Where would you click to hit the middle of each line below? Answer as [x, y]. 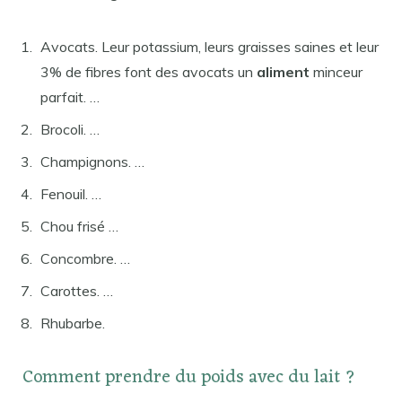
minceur [338, 72]
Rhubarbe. [73, 323]
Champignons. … [92, 162]
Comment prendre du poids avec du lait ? [189, 378]
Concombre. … [85, 259]
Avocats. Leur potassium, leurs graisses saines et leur [210, 47]
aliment [285, 72]
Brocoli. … [70, 130]
